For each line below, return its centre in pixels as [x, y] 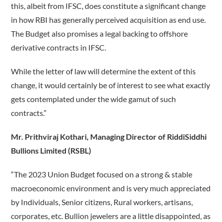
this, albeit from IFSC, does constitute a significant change [109, 6]
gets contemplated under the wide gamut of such [94, 99]
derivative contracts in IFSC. [59, 48]
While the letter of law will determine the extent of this [104, 71]
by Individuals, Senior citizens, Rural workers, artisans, [102, 202]
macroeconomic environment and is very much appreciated [111, 188]
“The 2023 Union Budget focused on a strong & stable [102, 174]
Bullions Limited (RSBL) [51, 151]
